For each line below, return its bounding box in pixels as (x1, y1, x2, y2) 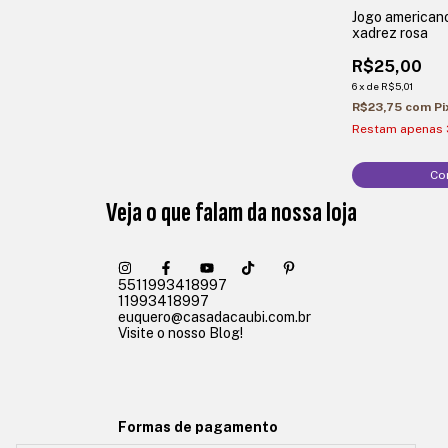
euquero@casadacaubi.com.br (118, 308, 311, 325)
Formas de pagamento (118, 418, 278, 435)
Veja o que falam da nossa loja (106, 195, 357, 229)
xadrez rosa (352, 24, 429, 41)
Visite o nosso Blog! (118, 324, 243, 341)
